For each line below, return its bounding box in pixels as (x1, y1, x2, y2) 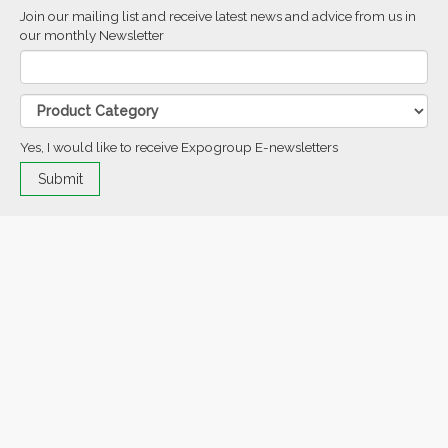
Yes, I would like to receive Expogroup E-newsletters (20, 138, 338, 155)
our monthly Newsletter (20, 26, 164, 43)
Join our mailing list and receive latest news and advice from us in (20, 7, 416, 24)
